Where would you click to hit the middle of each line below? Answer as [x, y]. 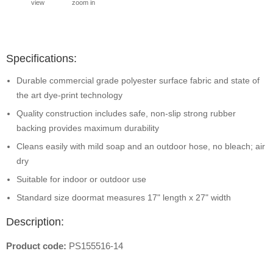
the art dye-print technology [69, 95]
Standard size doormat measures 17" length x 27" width [124, 197]
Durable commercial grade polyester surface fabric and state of [138, 80]
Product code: [37, 246]
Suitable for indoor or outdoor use [81, 179]
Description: [35, 222]
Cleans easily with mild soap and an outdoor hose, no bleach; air [141, 146]
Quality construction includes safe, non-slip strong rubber [126, 113]
